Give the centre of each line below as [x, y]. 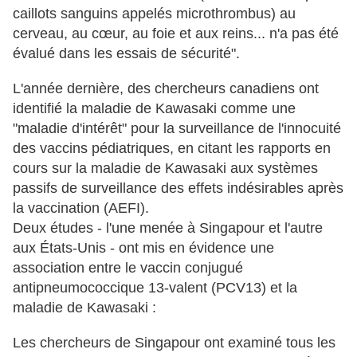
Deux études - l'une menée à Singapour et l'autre [168, 228]
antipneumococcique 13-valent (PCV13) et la [155, 288]
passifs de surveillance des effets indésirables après [178, 188]
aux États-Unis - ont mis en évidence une [143, 248]
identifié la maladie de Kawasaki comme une [154, 109]
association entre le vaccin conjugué [128, 268]
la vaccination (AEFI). [81, 208]
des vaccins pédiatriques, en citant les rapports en [172, 149]
